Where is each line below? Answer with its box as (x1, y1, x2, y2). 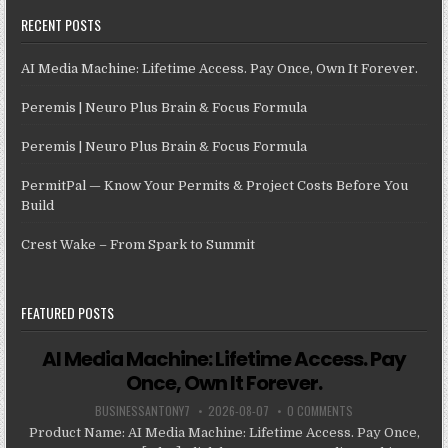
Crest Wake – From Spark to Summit (21, 237, 256, 253)
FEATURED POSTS (21, 302, 115, 324)
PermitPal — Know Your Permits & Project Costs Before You (21, 178, 409, 194)
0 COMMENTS (287, 402, 353, 420)
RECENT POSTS (21, 14, 102, 36)
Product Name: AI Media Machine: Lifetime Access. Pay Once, (28, 425, 420, 441)
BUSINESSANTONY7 (95, 402, 190, 420)
